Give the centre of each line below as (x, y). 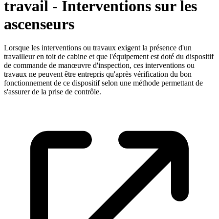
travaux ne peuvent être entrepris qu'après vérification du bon (98, 74)
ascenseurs (39, 24)
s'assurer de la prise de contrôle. (53, 92)
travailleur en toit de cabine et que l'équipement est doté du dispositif (109, 57)
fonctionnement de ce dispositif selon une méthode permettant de (103, 83)
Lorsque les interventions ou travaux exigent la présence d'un (98, 48)
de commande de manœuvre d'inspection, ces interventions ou (99, 66)
